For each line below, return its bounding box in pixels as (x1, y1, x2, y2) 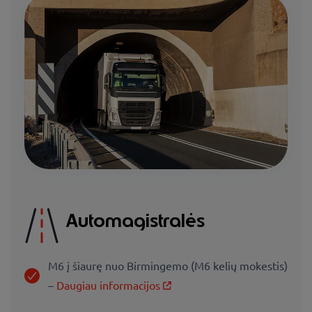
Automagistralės (66, 208, 205, 233)
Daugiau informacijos (56, 277, 160, 292)
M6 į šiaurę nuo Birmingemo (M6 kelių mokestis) (48, 258, 288, 272)
